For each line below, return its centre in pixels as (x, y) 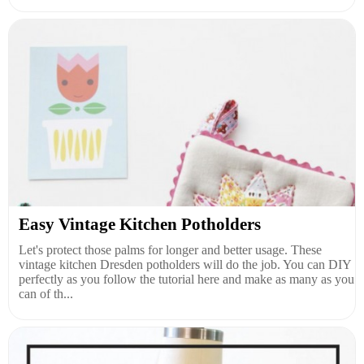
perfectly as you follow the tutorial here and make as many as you (186, 279)
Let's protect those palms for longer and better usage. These (170, 250)
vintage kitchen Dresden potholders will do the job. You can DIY (185, 265)
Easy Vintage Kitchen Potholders (140, 225)
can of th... (46, 294)
